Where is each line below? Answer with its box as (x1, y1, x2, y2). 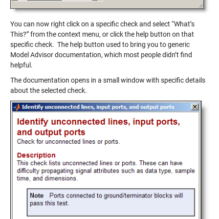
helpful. (10, 61, 33, 69)
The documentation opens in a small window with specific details (10, 76, 205, 84)
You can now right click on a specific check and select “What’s (10, 20, 195, 28)
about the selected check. (10, 86, 87, 94)
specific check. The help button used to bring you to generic (10, 40, 190, 48)
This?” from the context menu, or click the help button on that (10, 30, 194, 38)
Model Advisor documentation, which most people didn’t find (10, 50, 192, 59)
